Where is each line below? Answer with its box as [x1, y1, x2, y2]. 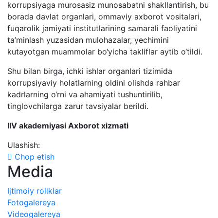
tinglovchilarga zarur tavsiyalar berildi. [7, 101, 148, 111]
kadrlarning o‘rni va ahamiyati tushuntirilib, [7, 90, 163, 99]
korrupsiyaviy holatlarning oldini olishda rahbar [7, 78, 180, 88]
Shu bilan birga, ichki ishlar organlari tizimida [7, 66, 172, 76]
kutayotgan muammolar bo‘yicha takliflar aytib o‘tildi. [7, 47, 202, 56]
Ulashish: [7, 140, 40, 150]
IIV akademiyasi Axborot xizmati [7, 121, 128, 130]
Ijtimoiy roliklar [7, 186, 62, 196]
